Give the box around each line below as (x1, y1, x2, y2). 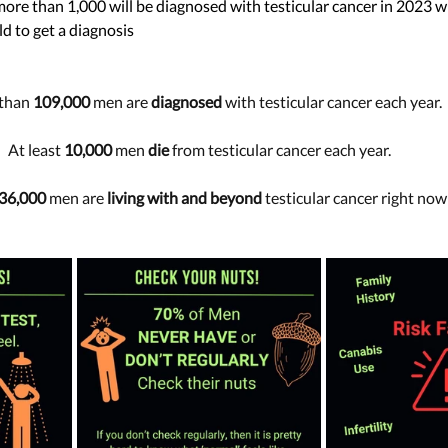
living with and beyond (107, 188, 262, 207)
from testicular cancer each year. (168, 140, 391, 159)
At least (7, 140, 64, 159)
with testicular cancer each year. (221, 92, 442, 111)
